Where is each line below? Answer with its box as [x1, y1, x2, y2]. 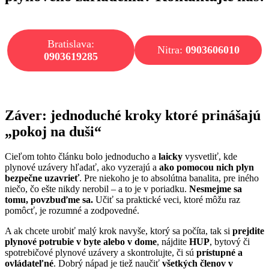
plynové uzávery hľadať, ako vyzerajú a [5, 162, 159, 173]
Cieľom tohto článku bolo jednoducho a [5, 151, 159, 162]
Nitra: [157, 44, 186, 56]
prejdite [232, 226, 264, 237]
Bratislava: [47, 37, 94, 50]
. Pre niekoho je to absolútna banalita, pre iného [79, 173, 259, 184]
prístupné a [196, 247, 243, 258]
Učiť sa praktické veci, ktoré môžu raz [93, 195, 240, 205]
